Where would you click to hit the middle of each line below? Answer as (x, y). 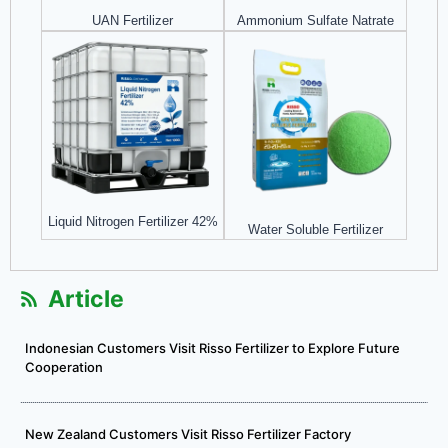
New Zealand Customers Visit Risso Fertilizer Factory (188, 433)
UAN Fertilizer (132, 20)
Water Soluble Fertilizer (315, 229)
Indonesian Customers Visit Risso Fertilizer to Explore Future (212, 347)
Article (85, 298)
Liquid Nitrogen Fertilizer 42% (132, 221)
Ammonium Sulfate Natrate (315, 20)
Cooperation (64, 366)
